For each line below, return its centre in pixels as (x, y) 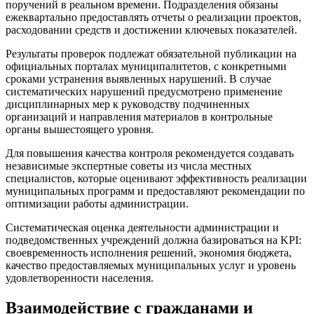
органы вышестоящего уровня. (80, 129)
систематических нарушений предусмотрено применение (144, 91)
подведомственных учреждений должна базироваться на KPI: (153, 240)
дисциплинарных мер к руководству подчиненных (128, 104)
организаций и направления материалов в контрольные (139, 116)
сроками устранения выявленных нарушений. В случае (138, 78)
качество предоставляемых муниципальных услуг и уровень (151, 265)
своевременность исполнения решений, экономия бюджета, (149, 252)
